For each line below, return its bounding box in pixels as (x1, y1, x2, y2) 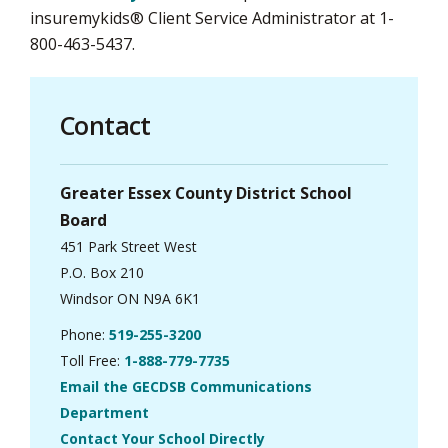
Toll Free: (60, 350, 124, 370)
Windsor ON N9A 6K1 (60, 288, 200, 308)
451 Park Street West (60, 236, 197, 256)
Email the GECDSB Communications (60, 376, 312, 396)
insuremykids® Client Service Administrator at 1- (30, 6, 394, 29)
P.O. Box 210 (60, 262, 144, 282)
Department (60, 402, 149, 422)
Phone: (60, 324, 109, 344)
